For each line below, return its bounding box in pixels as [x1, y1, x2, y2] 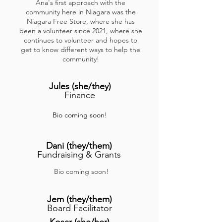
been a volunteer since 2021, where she [19, 26, 142, 35]
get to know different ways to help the [21, 45, 140, 54]
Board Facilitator [47, 203, 112, 214]
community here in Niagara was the [25, 7, 136, 16]
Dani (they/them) [46, 140, 112, 151]
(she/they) [71, 81, 111, 92]
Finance [64, 90, 95, 101]
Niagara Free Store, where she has [26, 17, 135, 26]
